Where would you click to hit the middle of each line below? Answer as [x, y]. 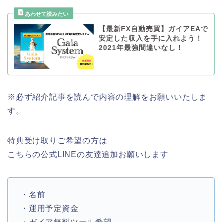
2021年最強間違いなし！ [141, 48]
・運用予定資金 [50, 209]
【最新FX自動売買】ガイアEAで [153, 29]
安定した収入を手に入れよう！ [150, 38]
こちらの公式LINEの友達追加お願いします [88, 155]
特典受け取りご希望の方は [57, 141]
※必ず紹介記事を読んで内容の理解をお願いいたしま [108, 97]
